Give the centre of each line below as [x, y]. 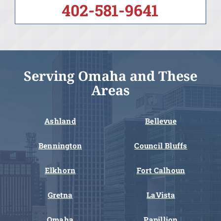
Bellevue [161, 121]
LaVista [161, 195]
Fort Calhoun [161, 170]
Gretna [60, 195]
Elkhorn [60, 170]
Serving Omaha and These [110, 75]
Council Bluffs [161, 146]
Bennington [60, 146]
